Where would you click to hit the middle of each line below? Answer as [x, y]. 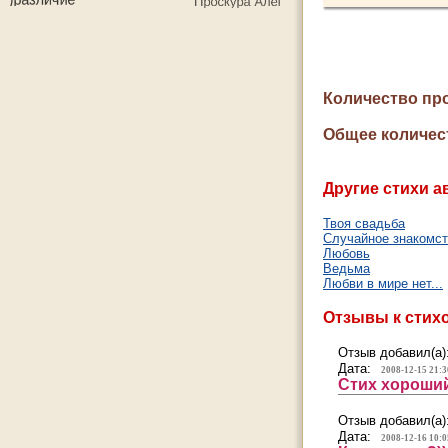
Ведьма [346, 268]
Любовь [346, 253]
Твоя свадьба [364, 223]
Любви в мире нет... [383, 283]
